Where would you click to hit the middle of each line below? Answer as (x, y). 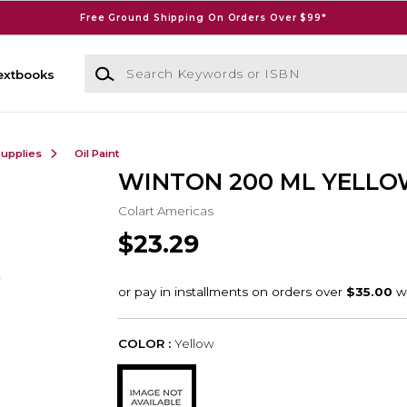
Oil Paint (97, 153)
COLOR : (144, 344)
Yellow (194, 344)
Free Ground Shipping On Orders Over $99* (203, 17)
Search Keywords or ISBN (164, 63)
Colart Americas (165, 210)
